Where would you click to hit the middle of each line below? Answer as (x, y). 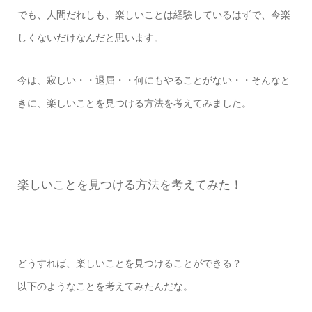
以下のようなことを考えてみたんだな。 (105, 287)
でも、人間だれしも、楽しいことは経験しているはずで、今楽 (154, 15)
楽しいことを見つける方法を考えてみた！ (130, 185)
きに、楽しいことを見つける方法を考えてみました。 (134, 103)
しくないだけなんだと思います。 (90, 38)
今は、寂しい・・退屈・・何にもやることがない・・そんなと (154, 80)
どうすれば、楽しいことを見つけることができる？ (129, 264)
